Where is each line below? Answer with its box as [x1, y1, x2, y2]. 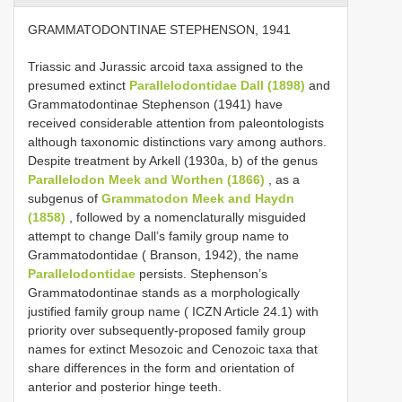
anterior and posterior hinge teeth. [28, 380, 222, 394]
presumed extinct [28, 78, 129, 92]
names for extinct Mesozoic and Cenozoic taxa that [28, 342, 318, 356]
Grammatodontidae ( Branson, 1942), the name [28, 248, 299, 262]
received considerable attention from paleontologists [28, 116, 324, 130]
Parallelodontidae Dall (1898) [129, 78, 305, 92]
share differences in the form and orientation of [28, 361, 294, 375]
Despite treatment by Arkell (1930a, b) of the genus [28, 153, 318, 168]
